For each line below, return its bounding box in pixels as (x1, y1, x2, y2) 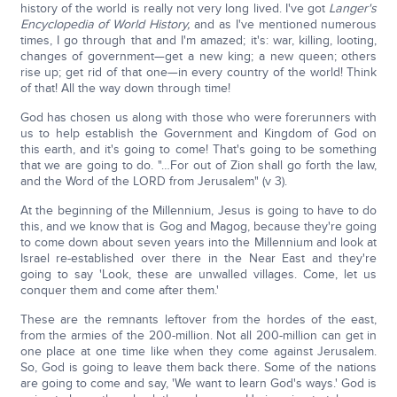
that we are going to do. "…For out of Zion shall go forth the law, (19, 158, 378, 173)
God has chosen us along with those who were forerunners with (19, 110, 378, 125)
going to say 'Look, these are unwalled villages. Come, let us (19, 267, 378, 282)
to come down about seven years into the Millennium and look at (19, 235, 378, 250)
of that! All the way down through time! (19, 81, 230, 96)
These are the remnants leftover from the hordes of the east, (19, 312, 378, 327)
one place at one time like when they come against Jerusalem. (19, 344, 378, 359)
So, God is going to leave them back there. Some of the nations (19, 360, 378, 375)
